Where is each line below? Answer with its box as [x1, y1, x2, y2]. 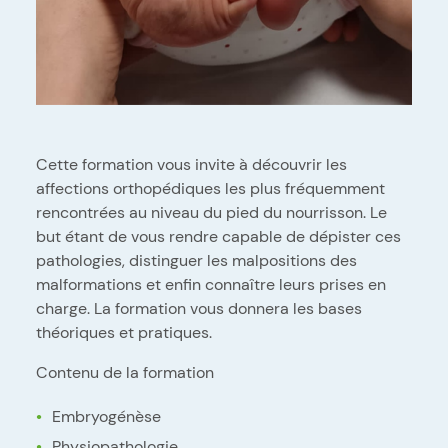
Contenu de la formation [36, 361, 214, 383]
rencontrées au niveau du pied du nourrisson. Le [36, 201, 387, 223]
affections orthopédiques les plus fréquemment [36, 177, 385, 199]
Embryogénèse [52, 405, 161, 427]
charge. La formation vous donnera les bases [36, 297, 362, 319]
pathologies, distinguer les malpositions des [36, 249, 357, 271]
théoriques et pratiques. [36, 321, 212, 343]
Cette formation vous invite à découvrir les [36, 153, 347, 175]
